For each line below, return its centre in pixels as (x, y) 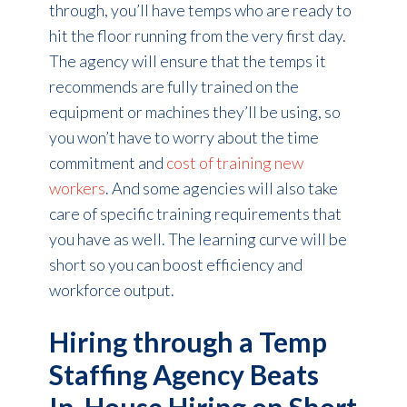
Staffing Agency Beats (184, 374)
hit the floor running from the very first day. (197, 35)
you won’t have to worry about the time (184, 137)
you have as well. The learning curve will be (198, 238)
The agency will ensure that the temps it (187, 60)
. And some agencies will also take (221, 188)
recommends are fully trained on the (174, 86)
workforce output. (111, 289)
